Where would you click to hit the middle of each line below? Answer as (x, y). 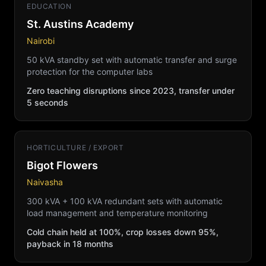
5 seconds (47, 102)
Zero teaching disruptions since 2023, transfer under (131, 91)
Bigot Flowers (62, 165)
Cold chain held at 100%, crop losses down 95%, (123, 232)
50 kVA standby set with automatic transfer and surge (132, 60)
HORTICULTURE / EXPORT (75, 148)
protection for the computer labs (90, 72)
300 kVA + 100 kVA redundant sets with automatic (125, 201)
